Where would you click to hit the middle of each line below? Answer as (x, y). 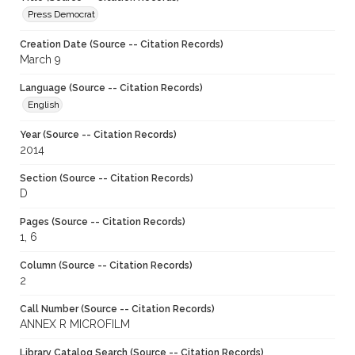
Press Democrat (61, 15)
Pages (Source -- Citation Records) (103, 222)
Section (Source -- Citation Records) (107, 179)
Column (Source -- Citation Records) (106, 266)
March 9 (40, 60)
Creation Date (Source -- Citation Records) (122, 45)
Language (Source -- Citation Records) (111, 88)
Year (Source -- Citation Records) (98, 135)
